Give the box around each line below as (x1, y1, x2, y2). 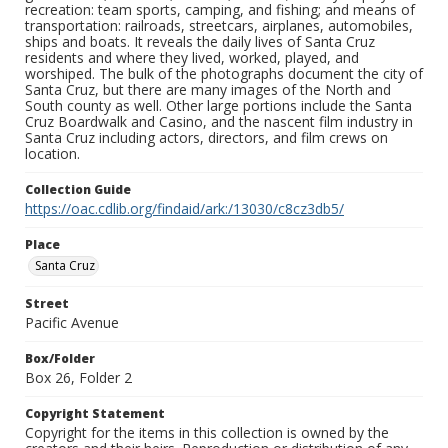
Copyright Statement (25, 405, 165, 423)
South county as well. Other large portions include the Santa (25, 96, 412, 116)
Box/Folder (25, 350, 95, 368)
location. (25, 144, 80, 164)
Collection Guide (25, 181, 131, 199)
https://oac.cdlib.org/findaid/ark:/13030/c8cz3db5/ (25, 199, 344, 219)
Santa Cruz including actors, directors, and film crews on (25, 128, 388, 148)
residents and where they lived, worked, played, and (25, 48, 359, 68)
